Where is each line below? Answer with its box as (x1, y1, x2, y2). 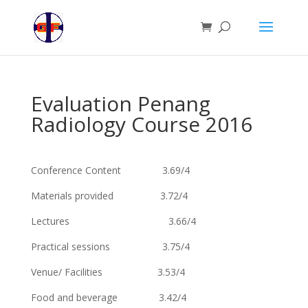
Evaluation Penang (30, 89, 210, 118)
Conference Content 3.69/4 (30, 164, 190, 177)
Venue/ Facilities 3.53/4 (30, 265, 185, 278)
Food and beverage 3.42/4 (30, 291, 186, 304)
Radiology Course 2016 (30, 110, 252, 138)
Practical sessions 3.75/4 (30, 240, 190, 253)
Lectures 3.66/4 (30, 214, 196, 228)
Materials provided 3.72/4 (30, 189, 188, 202)
